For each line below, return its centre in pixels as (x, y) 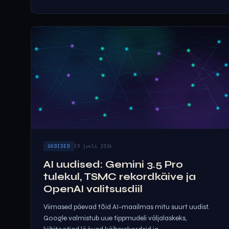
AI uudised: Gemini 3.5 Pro (113, 164)
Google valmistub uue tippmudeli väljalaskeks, (115, 218)
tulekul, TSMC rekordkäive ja (120, 177)
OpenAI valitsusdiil (93, 189)
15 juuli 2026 (93, 146)
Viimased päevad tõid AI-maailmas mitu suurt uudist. (127, 207)
